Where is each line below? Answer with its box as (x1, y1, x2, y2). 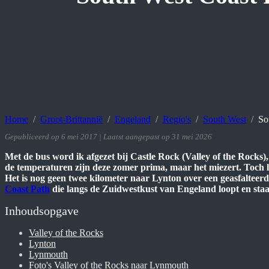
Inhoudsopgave (5, 204, 79, 218)
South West (203, 114, 246, 125)
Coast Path (5, 184, 50, 195)
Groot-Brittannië (40, 114, 103, 125)
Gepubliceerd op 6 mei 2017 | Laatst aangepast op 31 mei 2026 (5, 133, 212, 142)
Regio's (163, 114, 191, 125)
